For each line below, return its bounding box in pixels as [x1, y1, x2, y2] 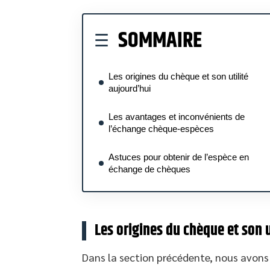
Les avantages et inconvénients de [108, 111, 245, 122]
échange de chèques [108, 164, 190, 174]
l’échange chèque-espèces [108, 124, 214, 134]
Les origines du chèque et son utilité [108, 71, 248, 81]
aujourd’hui [108, 83, 151, 93]
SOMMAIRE [118, 24, 202, 57]
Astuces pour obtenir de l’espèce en [108, 152, 249, 162]
